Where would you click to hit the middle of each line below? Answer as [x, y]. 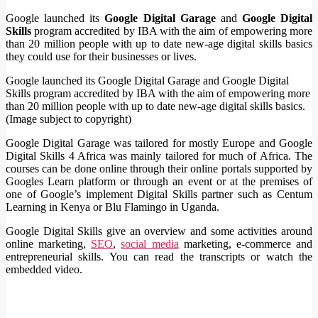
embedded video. [44, 270]
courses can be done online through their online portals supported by [159, 169]
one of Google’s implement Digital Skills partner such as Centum [159, 194]
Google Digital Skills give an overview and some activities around [159, 231]
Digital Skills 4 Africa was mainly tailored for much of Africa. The [159, 156]
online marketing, [49, 244]
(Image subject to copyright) [68, 119]
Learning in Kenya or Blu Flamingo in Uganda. [113, 207]
